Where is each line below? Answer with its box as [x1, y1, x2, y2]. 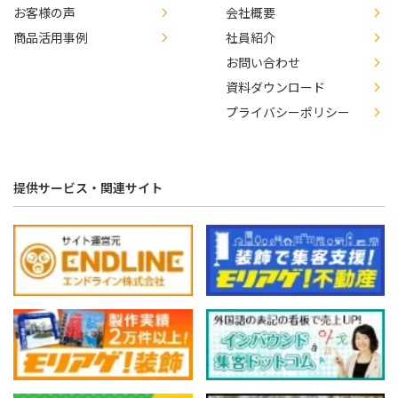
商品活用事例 [13, 28, 88, 46]
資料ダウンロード [226, 77, 325, 96]
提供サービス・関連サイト [13, 178, 163, 196]
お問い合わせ [226, 52, 300, 71]
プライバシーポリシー [226, 102, 350, 121]
